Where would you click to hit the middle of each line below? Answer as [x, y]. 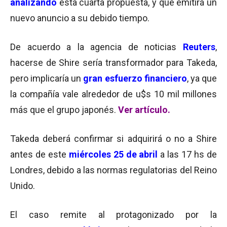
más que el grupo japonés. [64, 110]
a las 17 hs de [187, 154]
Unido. [23, 186]
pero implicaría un [47, 78]
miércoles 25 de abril [113, 154]
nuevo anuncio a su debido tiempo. [80, 18]
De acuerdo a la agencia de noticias [97, 47]
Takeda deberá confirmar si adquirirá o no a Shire [113, 139]
